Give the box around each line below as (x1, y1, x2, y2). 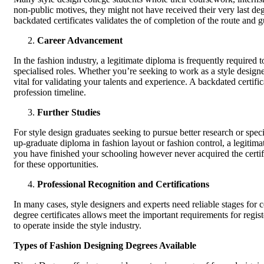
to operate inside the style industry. (14, 220, 141, 230)
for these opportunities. (14, 159, 98, 169)
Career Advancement (37, 35, 123, 45)
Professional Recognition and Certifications (37, 179, 209, 189)
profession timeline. (14, 87, 86, 97)
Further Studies (37, 107, 100, 117)
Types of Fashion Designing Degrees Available (14, 240, 196, 250)
